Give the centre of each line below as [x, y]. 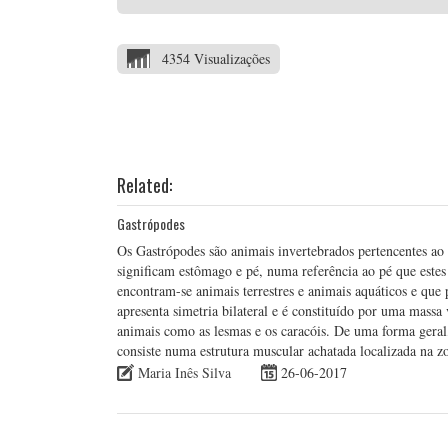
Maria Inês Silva [184, 372]
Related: [144, 185]
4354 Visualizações [216, 58]
